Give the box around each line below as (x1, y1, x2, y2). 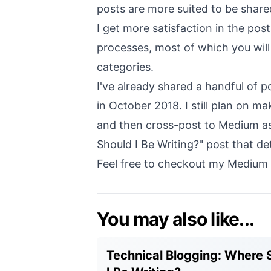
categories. (97, 60, 154, 73)
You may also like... (97, 208, 254, 230)
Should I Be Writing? (97, 138, 199, 151)
